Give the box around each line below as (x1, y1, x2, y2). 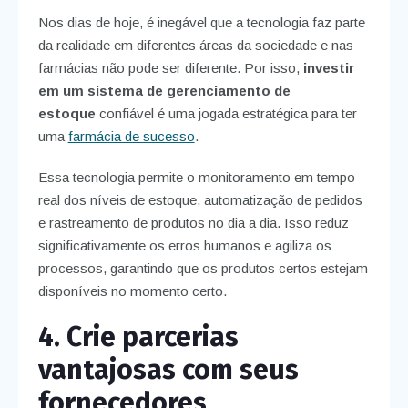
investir (302, 60, 354, 76)
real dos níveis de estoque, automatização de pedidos (37, 192, 362, 209)
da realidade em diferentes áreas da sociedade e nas (37, 37, 353, 54)
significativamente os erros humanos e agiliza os (37, 238, 331, 254)
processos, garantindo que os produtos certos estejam (37, 260, 368, 277)
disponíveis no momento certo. (37, 283, 227, 300)
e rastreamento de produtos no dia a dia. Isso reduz (37, 215, 349, 231)
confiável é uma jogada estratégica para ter (95, 106, 357, 122)
